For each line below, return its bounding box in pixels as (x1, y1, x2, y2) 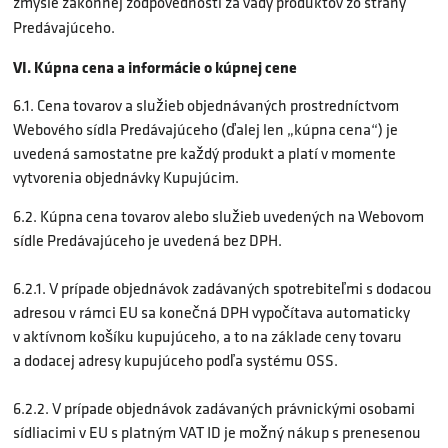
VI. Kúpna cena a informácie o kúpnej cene (13, 55, 297, 78)
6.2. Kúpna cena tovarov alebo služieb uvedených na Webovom (13, 204, 424, 228)
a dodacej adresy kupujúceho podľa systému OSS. (13, 348, 338, 372)
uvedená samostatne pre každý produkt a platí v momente (13, 142, 396, 166)
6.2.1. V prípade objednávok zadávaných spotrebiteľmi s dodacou (13, 276, 432, 300)
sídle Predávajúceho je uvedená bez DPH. (13, 228, 282, 252)
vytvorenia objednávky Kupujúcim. (13, 166, 239, 190)
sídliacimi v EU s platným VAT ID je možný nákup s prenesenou (13, 420, 421, 444)
